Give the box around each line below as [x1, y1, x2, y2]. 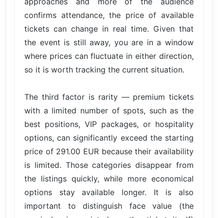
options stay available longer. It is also [24, 187, 194, 197]
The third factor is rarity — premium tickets [24, 91, 194, 102]
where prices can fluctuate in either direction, [24, 51, 194, 61]
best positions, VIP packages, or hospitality [24, 119, 194, 129]
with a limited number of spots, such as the [24, 105, 194, 115]
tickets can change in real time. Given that [24, 23, 194, 34]
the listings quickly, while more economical [24, 173, 194, 183]
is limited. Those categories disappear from [24, 160, 194, 170]
